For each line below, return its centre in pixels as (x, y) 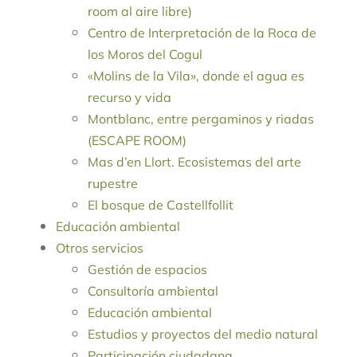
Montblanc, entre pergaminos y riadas (201, 119)
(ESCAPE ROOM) (137, 141)
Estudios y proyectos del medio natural (203, 334)
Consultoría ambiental (153, 291)
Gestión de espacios (147, 270)
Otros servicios (100, 248)
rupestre (113, 184)
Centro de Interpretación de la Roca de (202, 33)
